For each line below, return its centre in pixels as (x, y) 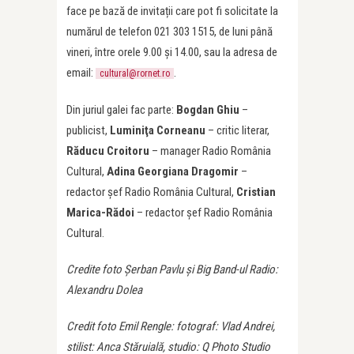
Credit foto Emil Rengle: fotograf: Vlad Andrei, (171, 327)
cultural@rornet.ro (135, 74)
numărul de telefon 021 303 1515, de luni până (169, 32)
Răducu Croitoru (108, 151)
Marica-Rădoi (100, 213)
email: (81, 73)
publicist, (88, 131)
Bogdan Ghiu (208, 110)
